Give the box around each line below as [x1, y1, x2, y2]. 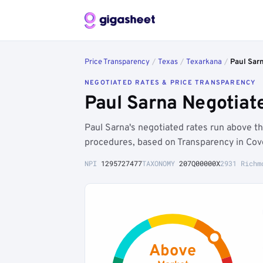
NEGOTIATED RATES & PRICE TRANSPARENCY [85, 79, 256, 87]
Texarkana [186, 58, 222, 67]
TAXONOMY [142, 159, 179, 168]
